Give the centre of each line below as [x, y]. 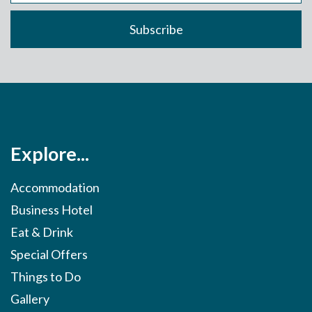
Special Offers [49, 254]
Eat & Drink [42, 232]
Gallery [30, 298]
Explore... [50, 153]
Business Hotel [52, 209]
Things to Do [46, 276]
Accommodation [55, 187]
